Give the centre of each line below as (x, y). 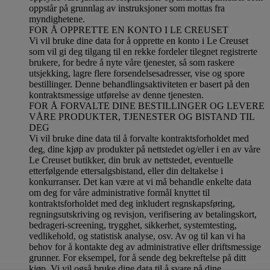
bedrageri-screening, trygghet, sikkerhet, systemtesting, (133, 225)
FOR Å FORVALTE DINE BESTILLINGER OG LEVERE (147, 106)
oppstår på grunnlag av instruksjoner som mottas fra (127, 8)
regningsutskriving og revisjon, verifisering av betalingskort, (143, 215)
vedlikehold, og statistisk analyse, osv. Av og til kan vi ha (137, 236)
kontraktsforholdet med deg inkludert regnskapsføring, (132, 204)
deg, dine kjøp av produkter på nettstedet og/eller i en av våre (145, 149)
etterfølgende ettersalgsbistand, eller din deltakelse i (126, 171)
